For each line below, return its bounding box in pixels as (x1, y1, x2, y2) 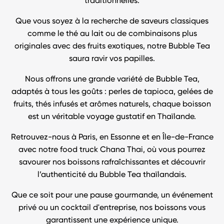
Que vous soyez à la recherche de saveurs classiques (15, 17, 208, 26)
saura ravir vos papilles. (69, 55, 155, 63)
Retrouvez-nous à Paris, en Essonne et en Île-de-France (10, 133, 213, 142)
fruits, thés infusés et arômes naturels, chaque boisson (13, 100, 211, 109)
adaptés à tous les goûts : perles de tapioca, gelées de (11, 88, 213, 96)
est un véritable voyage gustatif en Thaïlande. (28, 113, 196, 121)
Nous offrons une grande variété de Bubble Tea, (24, 75, 199, 84)
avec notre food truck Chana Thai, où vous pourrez (18, 146, 205, 154)
